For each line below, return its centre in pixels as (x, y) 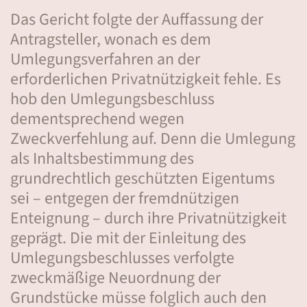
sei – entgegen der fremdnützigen (125, 198)
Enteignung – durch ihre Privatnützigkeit (148, 218)
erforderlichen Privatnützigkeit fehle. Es (146, 79)
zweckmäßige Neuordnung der (115, 278)
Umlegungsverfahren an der (105, 59)
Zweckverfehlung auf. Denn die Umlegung (153, 139)
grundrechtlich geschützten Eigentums (143, 179)
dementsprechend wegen (97, 119)
